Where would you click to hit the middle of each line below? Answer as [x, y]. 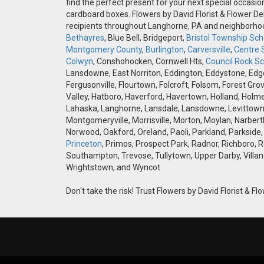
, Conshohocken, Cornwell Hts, [149, 62]
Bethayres [85, 38]
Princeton [84, 144]
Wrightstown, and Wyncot [113, 168]
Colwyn [80, 62]
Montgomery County [104, 50]
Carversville [209, 50]
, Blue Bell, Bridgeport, [145, 38]
